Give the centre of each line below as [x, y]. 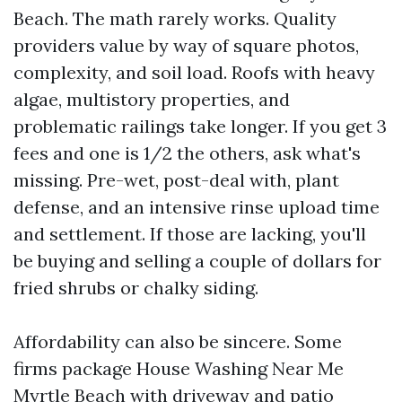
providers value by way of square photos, [186, 45]
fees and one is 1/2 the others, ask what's [187, 153]
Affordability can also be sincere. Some [178, 341]
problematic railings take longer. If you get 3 [200, 126]
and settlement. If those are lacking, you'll [190, 234]
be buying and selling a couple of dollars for [197, 261]
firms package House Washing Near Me [179, 368]
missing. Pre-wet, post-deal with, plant [176, 180]
